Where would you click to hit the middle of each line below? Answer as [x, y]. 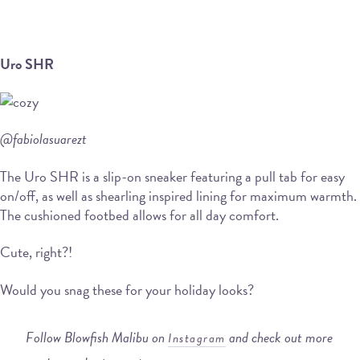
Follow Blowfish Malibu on [97, 337]
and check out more [279, 337]
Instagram [197, 338]
